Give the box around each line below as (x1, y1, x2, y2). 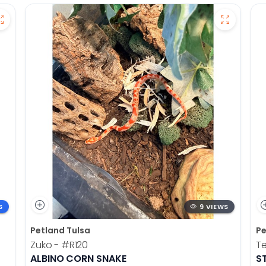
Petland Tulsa (30, 224, 90, 237)
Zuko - (30, 238, 61, 252)
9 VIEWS (199, 202, 229, 211)
